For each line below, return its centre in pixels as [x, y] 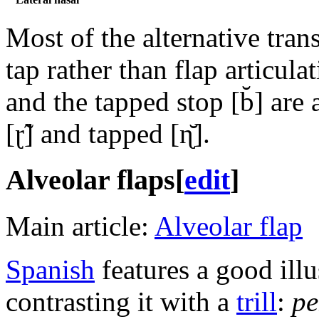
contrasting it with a [121, 301]
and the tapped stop [118, 102]
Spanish [50, 269]
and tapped [102, 134]
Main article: [80, 226]
